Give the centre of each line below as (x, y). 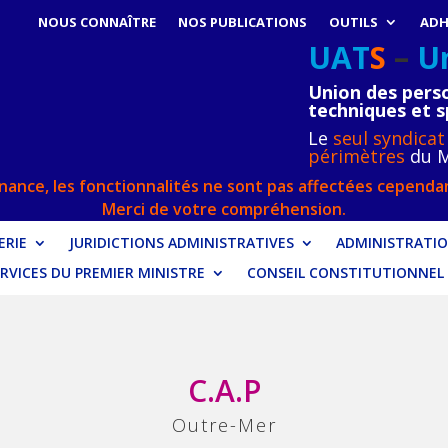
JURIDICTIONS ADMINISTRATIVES (181, 243)
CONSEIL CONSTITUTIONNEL (345, 273)
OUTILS (354, 21)
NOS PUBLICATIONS (243, 21)
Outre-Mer (224, 424)
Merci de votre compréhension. (224, 209)
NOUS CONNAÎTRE (97, 21)
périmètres (356, 156)
